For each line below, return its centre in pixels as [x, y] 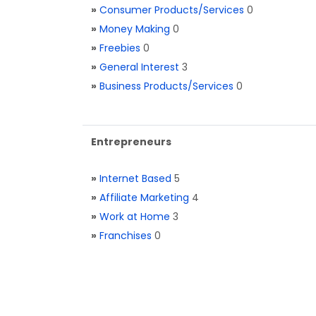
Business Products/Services [166, 86]
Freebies [120, 48]
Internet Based [135, 178]
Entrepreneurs [131, 142]
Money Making [135, 29]
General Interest [139, 67]
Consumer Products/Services [172, 10]
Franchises [126, 236]
